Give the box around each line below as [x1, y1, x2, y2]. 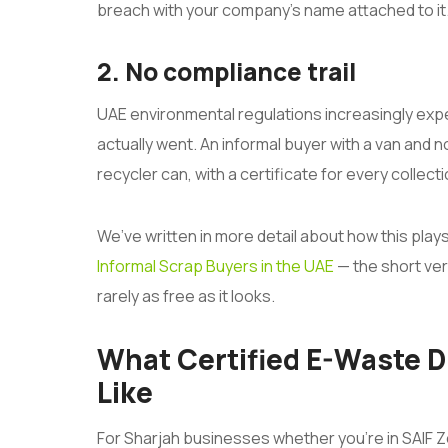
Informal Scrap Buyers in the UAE [97, 254, 334, 277]
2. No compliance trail [97, 54, 356, 88]
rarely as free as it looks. [97, 284, 275, 307]
